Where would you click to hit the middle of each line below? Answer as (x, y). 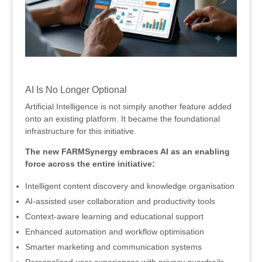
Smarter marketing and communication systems (113, 247)
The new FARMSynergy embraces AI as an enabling (127, 152)
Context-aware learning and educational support (114, 217)
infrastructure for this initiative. (80, 131)
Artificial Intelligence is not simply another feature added (128, 107)
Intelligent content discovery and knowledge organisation (130, 186)
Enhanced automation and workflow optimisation (114, 232)
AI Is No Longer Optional (76, 90)
